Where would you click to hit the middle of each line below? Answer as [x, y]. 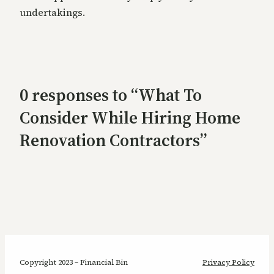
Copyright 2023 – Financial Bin [74, 262]
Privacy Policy [228, 262]
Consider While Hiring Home [130, 117]
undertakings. [52, 12]
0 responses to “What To [111, 94]
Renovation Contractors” [113, 140]
